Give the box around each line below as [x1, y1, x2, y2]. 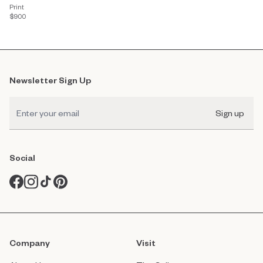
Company [9, 237, 50, 248]
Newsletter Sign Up [9, 75, 91, 86]
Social [9, 152, 35, 163]
